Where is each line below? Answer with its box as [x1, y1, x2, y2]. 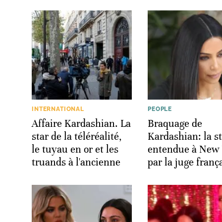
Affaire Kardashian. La [32, 117, 131, 130]
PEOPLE [148, 105, 172, 112]
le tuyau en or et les [32, 143, 118, 156]
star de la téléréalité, [32, 130, 122, 143]
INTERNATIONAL [32, 105, 84, 112]
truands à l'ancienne [32, 156, 120, 168]
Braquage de [148, 117, 202, 130]
